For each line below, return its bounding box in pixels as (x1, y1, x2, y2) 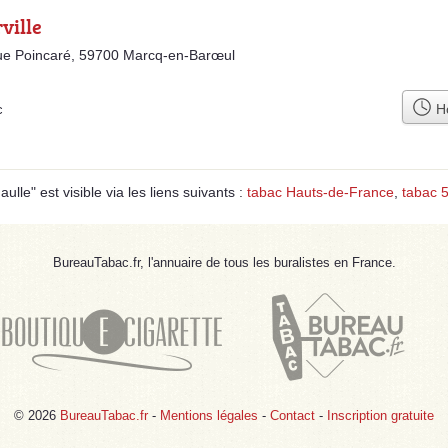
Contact (270, 407, 315, 423)
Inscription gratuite (327, 407, 434, 423)
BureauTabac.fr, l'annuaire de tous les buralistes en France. (52, 254, 396, 270)
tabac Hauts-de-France (247, 183, 394, 200)
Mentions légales (160, 407, 258, 423)
